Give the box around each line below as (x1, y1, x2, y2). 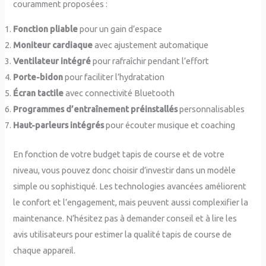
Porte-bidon (13, 72, 64, 83)
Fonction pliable (13, 24, 78, 34)
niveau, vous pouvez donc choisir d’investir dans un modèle (13, 164, 236, 175)
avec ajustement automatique (93, 40, 209, 50)
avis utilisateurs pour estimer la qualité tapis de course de (13, 229, 232, 239)
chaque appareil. (13, 245, 76, 255)
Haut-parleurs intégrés (13, 120, 104, 131)
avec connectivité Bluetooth (64, 88, 175, 99)
